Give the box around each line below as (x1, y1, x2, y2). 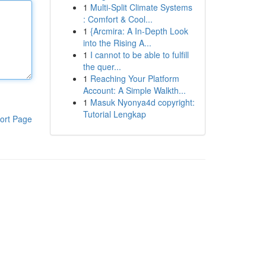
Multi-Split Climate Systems (90, 1, 192, 13)
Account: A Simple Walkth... (83, 84, 186, 96)
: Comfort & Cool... (83, 13, 153, 25)
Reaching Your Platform (90, 72, 179, 84)
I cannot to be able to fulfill (90, 49, 189, 61)
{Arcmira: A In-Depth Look (90, 25, 188, 37)
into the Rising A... (83, 37, 151, 49)
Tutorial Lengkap (83, 108, 146, 120)
